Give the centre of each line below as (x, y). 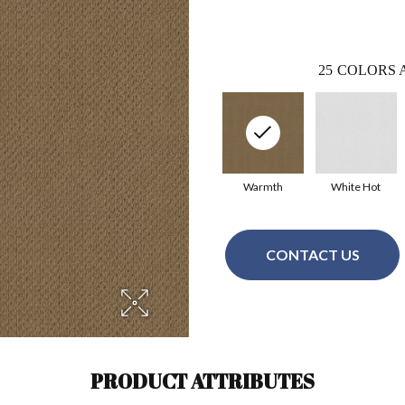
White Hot (356, 186)
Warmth (263, 186)
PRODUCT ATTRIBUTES (202, 381)
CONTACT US (312, 255)
